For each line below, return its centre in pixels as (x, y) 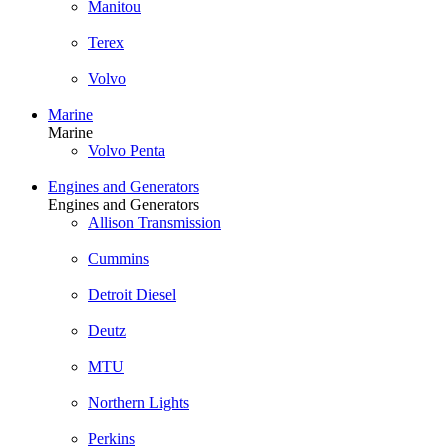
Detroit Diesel (132, 294)
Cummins (118, 258)
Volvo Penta (126, 150)
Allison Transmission (154, 222)
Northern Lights (138, 402)
